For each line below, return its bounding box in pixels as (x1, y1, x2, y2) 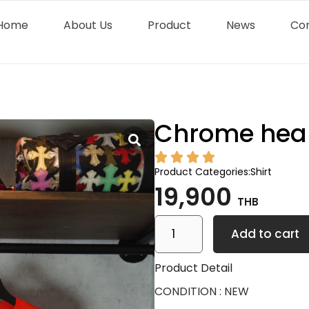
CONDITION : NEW (154, 283, 249, 299)
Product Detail (154, 260, 232, 276)
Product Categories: (154, 165, 250, 179)
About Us (63, 17, 112, 33)
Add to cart (230, 226, 299, 242)
